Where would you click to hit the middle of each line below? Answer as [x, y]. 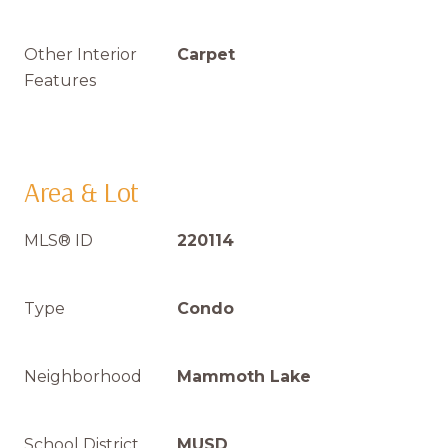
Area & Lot [81, 191]
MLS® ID [58, 240]
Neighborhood [83, 376]
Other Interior [80, 54]
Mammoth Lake [244, 376]
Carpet [206, 54]
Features [60, 80]
